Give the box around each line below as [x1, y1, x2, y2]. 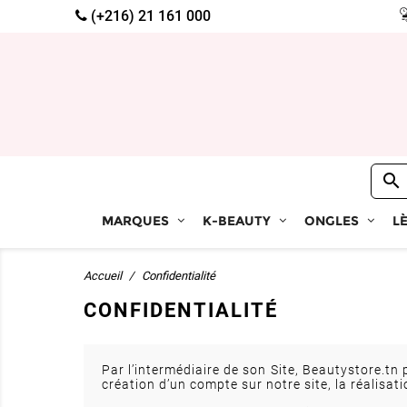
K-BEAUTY [203, 213, 271, 230]
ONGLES [304, 213, 359, 230]
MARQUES [102, 213, 169, 230]
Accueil [84, 269, 122, 283]
